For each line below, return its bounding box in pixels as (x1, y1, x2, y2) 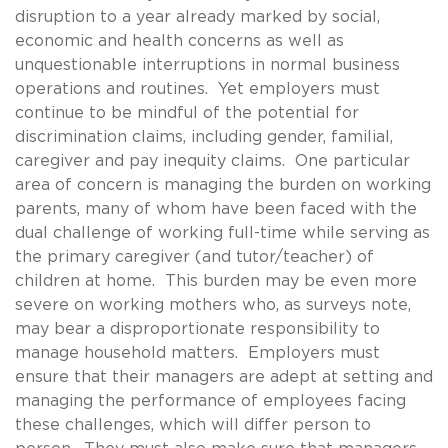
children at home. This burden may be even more (15, 272, 417, 289)
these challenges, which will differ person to (15, 416, 371, 433)
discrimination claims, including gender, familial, (15, 128, 393, 145)
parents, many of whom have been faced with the (15, 200, 417, 217)
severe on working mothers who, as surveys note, (15, 296, 411, 313)
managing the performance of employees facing (15, 392, 406, 409)
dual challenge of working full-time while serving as (15, 224, 430, 241)
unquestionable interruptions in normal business (15, 56, 400, 73)
